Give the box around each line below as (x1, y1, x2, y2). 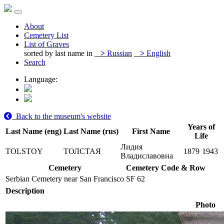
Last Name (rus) (63, 127, 118, 135)
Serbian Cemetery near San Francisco (5, 174, 124, 183)
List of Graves (24, 40, 69, 48)
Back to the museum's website (12, 112, 111, 120)
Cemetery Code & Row (126, 163, 205, 172)
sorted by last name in (24, 49, 92, 57)
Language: (24, 75, 57, 83)
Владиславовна (120, 151, 173, 160)
